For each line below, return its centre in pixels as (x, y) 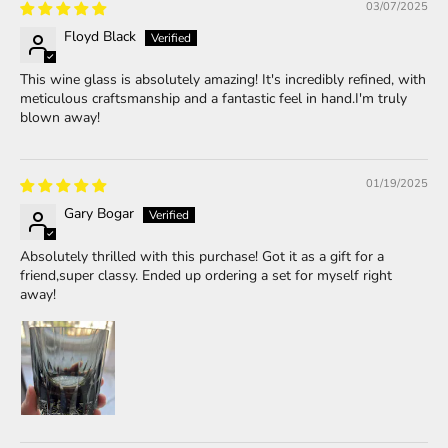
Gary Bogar (99, 214)
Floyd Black (100, 37)
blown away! (60, 118)
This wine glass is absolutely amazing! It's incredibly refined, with (223, 80)
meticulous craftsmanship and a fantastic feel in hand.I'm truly (213, 99)
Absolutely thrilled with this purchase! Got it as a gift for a (202, 257)
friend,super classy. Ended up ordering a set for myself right (206, 276)
